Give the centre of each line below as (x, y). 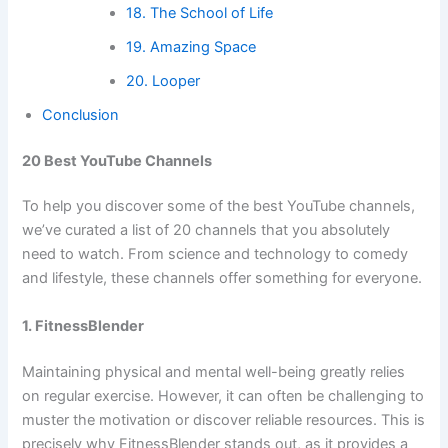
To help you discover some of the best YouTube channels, (219, 206)
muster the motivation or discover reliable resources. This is (224, 419)
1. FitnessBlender (83, 325)
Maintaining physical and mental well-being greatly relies (214, 371)
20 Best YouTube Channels (117, 160)
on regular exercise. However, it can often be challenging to (223, 395)
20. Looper (163, 80)
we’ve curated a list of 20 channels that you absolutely (206, 230)
